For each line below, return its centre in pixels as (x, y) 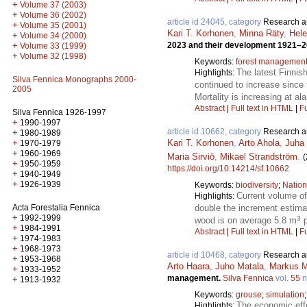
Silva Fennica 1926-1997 (59, 112)
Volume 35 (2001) (53, 25)
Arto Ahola (259, 143)
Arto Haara (188, 267)
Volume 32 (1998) (53, 56)
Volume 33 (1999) (53, 46)
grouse (249, 295)
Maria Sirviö (191, 157)
